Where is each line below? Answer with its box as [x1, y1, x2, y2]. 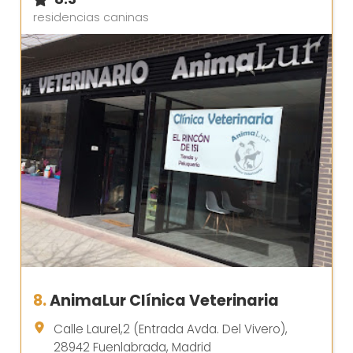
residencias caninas [33, 9, 149, 26]
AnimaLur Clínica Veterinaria [50, 289, 279, 311]
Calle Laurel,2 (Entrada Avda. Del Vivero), [54, 320, 288, 337]
